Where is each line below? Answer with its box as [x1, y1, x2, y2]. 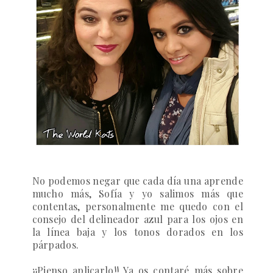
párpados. [32, 238, 79, 252]
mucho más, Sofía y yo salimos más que [32, 187, 243, 200]
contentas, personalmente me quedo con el [32, 200, 243, 213]
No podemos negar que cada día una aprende [32, 174, 243, 188]
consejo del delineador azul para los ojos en [32, 213, 243, 226]
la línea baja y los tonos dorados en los [32, 225, 243, 239]
